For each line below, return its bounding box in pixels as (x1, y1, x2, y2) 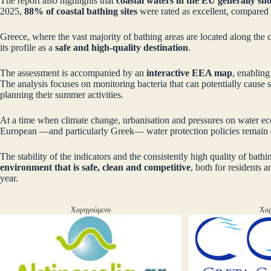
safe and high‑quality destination (55, 42, 188, 53)
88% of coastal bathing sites (24, 6, 137, 17)
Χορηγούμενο (71, 206, 111, 215)
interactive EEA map (146, 68, 232, 79)
